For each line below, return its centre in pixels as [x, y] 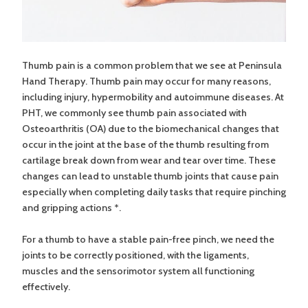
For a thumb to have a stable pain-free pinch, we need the [148, 239]
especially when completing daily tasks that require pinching [154, 191]
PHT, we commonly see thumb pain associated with [134, 112]
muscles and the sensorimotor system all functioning [138, 271]
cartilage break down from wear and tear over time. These [149, 160]
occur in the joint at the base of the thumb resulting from [145, 144]
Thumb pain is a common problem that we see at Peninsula [152, 65]
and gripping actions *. [73, 207]
